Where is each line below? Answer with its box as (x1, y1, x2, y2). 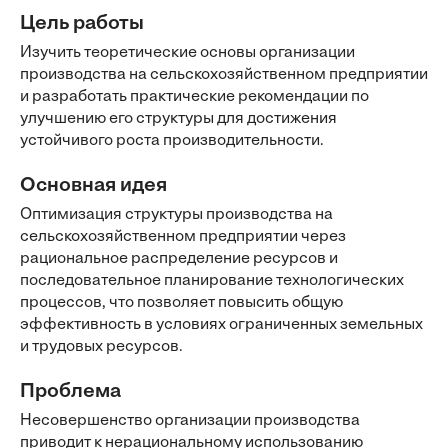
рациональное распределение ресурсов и (20, 251, 338, 267)
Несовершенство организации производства (20, 413, 360, 429)
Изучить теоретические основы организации (20, 45, 355, 61)
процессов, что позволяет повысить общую (20, 295, 343, 311)
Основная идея (20, 176, 167, 196)
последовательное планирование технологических (20, 273, 404, 289)
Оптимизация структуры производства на (20, 207, 333, 223)
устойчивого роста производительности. (20, 133, 324, 149)
